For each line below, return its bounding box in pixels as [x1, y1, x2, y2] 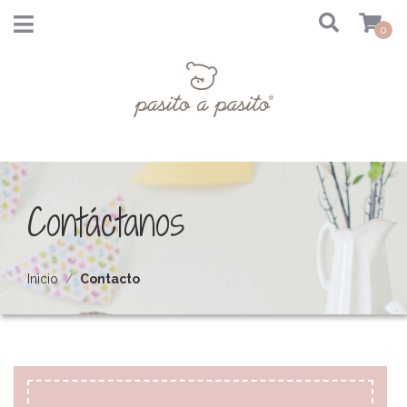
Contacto [80, 272, 140, 286]
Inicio [27, 272, 58, 286]
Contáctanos [27, 195, 184, 248]
